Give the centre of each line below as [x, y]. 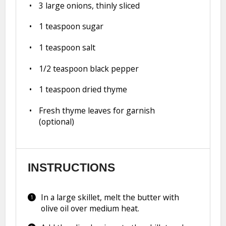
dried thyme [104, 90]
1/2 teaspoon [64, 68]
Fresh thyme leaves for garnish [97, 111]
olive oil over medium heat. [90, 209]
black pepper [114, 68]
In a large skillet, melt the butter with [110, 197]
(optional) [57, 122]
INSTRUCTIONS [71, 167]
